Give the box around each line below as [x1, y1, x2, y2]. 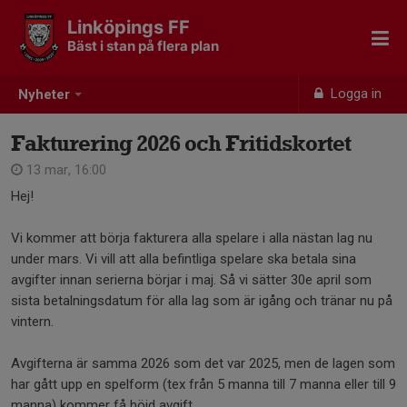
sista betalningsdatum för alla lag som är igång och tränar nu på [11, 293, 392, 309]
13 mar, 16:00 [23, 162, 106, 178]
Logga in [327, 85, 382, 102]
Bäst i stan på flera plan [67, 37, 219, 55]
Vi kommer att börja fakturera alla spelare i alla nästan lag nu [11, 230, 372, 246]
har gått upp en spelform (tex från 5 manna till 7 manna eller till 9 [11, 376, 396, 392]
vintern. [11, 313, 54, 330]
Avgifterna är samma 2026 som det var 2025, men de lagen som [11, 355, 395, 372]
